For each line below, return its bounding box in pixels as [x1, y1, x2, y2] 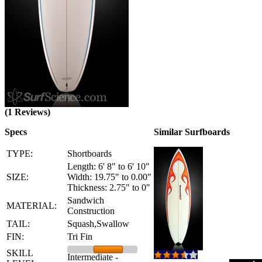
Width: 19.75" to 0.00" [67, 172, 151, 182]
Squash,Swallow [67, 219, 129, 229]
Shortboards [67, 149, 112, 158]
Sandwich [67, 195, 104, 205]
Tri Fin [67, 232, 92, 242]
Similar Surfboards [154, 127, 230, 137]
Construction [67, 206, 115, 216]
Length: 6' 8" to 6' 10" [67, 161, 150, 171]
